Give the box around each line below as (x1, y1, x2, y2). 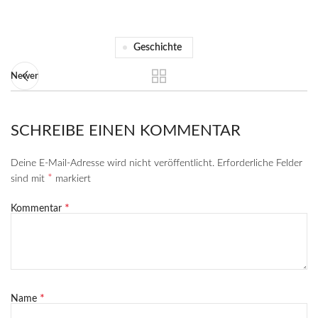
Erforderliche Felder (217, 158, 302, 168)
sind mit (11, 174, 48, 184)
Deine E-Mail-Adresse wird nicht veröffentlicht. (11, 158, 214, 168)
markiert (53, 174, 91, 184)
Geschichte (133, 43, 182, 53)
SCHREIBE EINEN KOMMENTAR (11, 123, 241, 138)
